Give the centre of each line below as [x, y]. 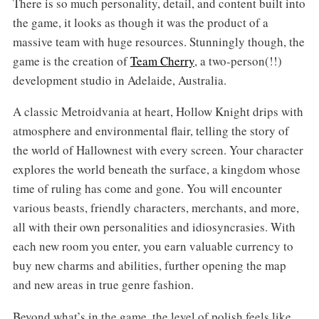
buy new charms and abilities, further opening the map [149, 266]
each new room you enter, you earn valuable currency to [153, 246]
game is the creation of [71, 61]
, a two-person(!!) [238, 61]
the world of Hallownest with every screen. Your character [158, 150]
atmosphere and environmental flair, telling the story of [151, 131]
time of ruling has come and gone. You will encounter [147, 189]
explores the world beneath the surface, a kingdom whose [156, 169]
